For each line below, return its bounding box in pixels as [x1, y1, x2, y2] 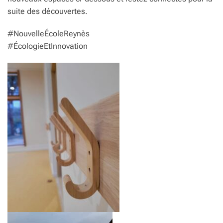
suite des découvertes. [7, 6, 88, 16]
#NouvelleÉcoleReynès [7, 29, 90, 39]
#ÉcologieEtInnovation [7, 41, 88, 51]
